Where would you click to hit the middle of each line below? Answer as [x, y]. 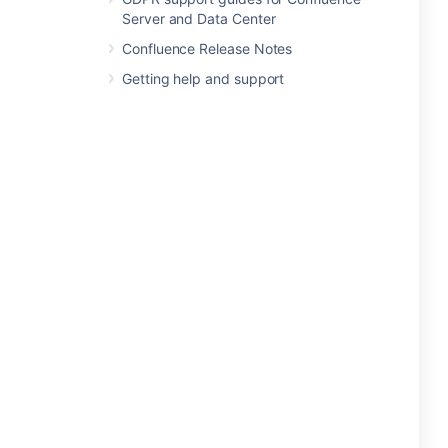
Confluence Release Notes [207, 48]
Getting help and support [203, 78]
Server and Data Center [199, 18]
